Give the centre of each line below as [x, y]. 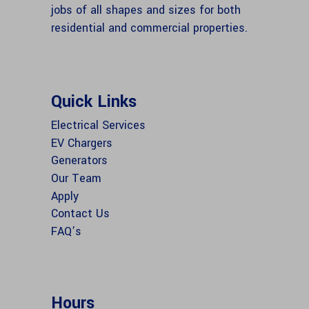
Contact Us [80, 214]
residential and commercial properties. [149, 28]
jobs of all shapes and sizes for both [146, 10]
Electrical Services [98, 125]
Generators [79, 161]
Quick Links [94, 102]
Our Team [76, 178]
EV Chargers [82, 143]
